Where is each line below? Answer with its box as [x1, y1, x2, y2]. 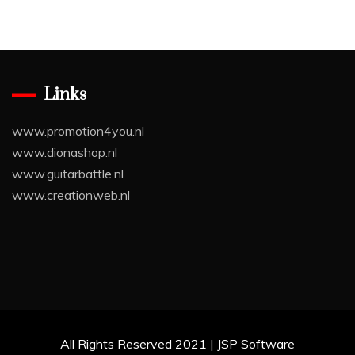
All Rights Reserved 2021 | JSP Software [60, 336, 295, 353]
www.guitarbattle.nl [12, 166, 124, 182]
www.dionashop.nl [12, 144, 117, 161]
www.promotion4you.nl [12, 123, 144, 139]
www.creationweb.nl [12, 187, 130, 204]
